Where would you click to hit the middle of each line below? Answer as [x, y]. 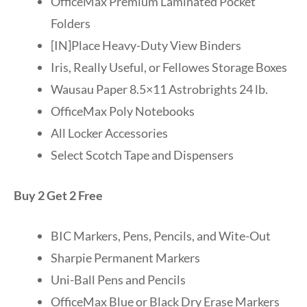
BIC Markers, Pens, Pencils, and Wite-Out [161, 235]
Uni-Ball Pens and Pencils [118, 279]
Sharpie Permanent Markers [125, 257]
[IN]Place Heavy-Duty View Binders [146, 45]
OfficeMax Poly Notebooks [123, 111]
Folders [71, 23]
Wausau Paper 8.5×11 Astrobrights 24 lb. [159, 89]
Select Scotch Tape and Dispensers [142, 155]
